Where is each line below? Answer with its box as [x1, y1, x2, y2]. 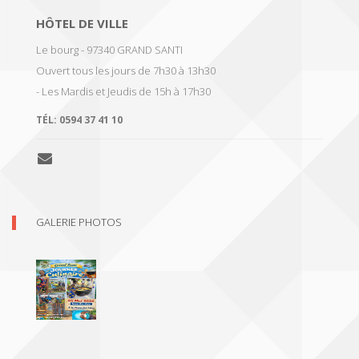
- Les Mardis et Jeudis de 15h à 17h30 [36, 84, 211, 99]
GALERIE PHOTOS [36, 215, 122, 229]
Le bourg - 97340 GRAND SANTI [36, 42, 183, 57]
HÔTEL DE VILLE [36, 15, 128, 31]
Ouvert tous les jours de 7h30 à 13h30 [36, 63, 216, 78]
